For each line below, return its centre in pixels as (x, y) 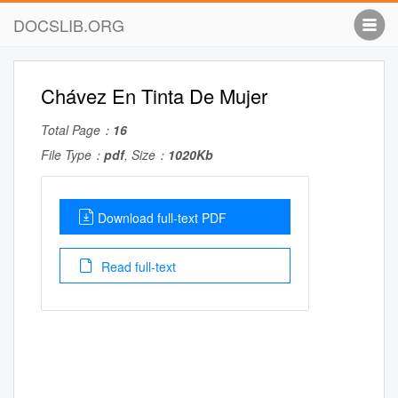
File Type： (72, 155)
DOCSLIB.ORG (69, 25)
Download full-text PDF (162, 218)
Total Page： (77, 130)
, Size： (146, 155)
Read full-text (137, 267)
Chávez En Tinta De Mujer (154, 96)
